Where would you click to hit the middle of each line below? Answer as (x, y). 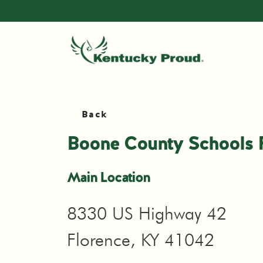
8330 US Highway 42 (147, 213)
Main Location (108, 177)
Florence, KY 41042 (141, 240)
